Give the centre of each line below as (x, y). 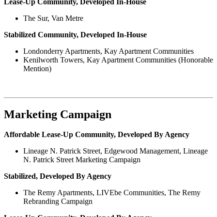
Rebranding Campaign (58, 201)
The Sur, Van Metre (53, 18)
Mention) (37, 68)
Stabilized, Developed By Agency (58, 176)
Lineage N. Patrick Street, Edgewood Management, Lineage (116, 151)
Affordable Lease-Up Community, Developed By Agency (97, 135)
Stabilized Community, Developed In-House (75, 34)
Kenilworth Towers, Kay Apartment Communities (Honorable (118, 60)
